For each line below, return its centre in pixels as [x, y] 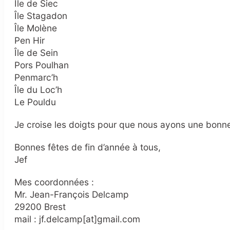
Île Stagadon [41, 16]
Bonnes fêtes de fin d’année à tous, [88, 147]
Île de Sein [36, 53]
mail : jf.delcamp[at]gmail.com [77, 219]
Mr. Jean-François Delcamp [72, 195]
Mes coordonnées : [54, 182]
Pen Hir [30, 41]
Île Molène [36, 28]
